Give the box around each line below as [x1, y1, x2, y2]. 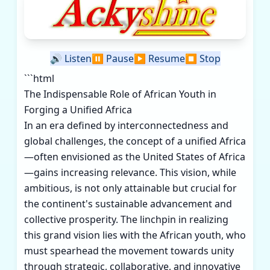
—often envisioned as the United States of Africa [24, 149, 245, 163]
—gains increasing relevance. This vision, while [24, 165, 236, 179]
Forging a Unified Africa [24, 102, 132, 116]
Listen [61, 51, 92, 65]
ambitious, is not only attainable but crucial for [24, 181, 237, 195]
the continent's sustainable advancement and [24, 196, 232, 210]
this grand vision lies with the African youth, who [24, 228, 246, 242]
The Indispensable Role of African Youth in [24, 87, 216, 101]
